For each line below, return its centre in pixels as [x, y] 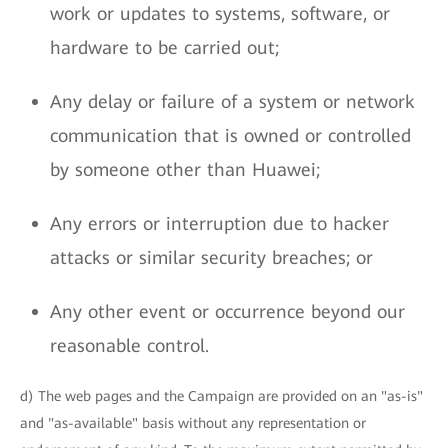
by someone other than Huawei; [185, 169]
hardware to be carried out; [164, 47]
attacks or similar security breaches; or [211, 257]
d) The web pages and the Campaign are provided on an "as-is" [221, 396]
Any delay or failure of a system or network [232, 101]
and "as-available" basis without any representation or [193, 423]
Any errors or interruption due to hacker [219, 223]
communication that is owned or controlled [230, 135]
